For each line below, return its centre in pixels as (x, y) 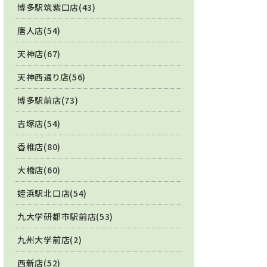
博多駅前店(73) (48, 100)
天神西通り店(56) (52, 77)
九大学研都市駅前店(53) (66, 216)
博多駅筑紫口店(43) (57, 7)
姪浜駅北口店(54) (52, 193)
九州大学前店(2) (50, 240)
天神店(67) (39, 54)
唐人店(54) (39, 30)
